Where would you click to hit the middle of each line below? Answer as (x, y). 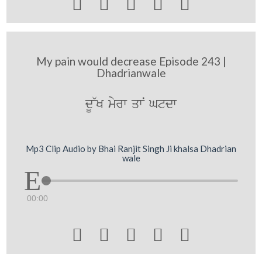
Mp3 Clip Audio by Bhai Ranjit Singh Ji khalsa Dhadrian (131, 149)
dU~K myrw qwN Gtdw (131, 104)
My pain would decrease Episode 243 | (131, 61)
